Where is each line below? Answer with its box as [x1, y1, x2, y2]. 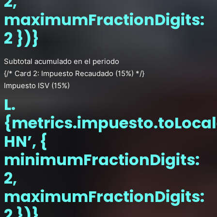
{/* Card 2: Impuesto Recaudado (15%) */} [4, 69, 144, 78]
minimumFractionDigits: [4, 149, 200, 170]
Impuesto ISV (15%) [4, 81, 70, 90]
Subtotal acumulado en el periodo [4, 57, 119, 66]
